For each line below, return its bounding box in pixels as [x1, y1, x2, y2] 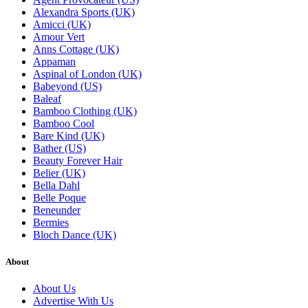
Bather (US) [33, 142, 86, 154]
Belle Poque [33, 191, 86, 203]
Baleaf [33, 92, 61, 104]
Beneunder [33, 203, 80, 216]
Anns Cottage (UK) [33, 43, 119, 55]
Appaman [33, 55, 76, 67]
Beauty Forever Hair [33, 154, 122, 166]
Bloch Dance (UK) [33, 228, 116, 241]
